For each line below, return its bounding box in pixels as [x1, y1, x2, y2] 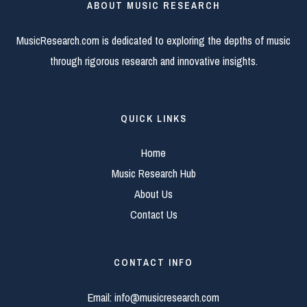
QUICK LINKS [120, 112, 187, 125]
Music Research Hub [111, 166, 196, 182]
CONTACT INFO [114, 256, 193, 269]
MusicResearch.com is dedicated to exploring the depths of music [16, 32, 291, 48]
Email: [88, 290, 114, 305]
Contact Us [130, 207, 177, 223]
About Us [134, 186, 173, 202]
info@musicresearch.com [114, 290, 219, 305]
